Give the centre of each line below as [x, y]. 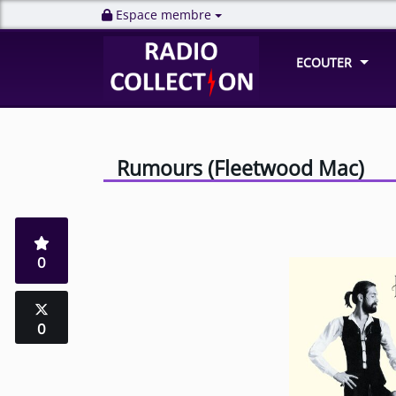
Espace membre [164, 15]
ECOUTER [324, 62]
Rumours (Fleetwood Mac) [240, 168]
